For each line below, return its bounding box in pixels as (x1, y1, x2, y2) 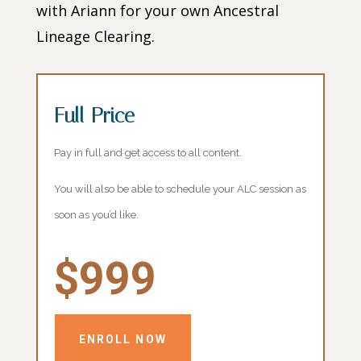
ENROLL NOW (78, 333, 167, 346)
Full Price (53, 103, 135, 129)
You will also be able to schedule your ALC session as (53, 183, 306, 196)
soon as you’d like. (53, 209, 139, 222)
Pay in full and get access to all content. (53, 147, 242, 160)
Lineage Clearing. (35, 27, 155, 47)
